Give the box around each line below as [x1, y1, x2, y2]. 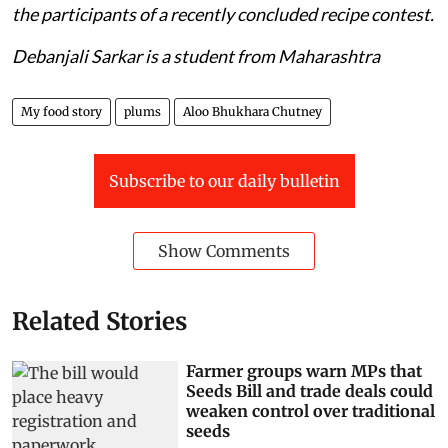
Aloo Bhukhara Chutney [183, 103, 322, 119]
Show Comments [158, 240, 290, 261]
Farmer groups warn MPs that [186, 360, 423, 381]
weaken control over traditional [186, 400, 436, 421]
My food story [21, 103, 102, 119]
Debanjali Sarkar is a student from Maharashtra [12, 44, 380, 67]
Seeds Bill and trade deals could [186, 380, 434, 401]
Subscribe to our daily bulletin [108, 170, 340, 191]
